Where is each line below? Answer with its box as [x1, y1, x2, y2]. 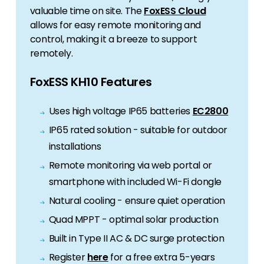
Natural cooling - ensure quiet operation [48, 194, 225, 208]
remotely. [29, 47, 75, 61]
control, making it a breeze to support [29, 32, 197, 47]
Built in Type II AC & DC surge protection [48, 232, 225, 246]
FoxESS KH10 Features [29, 74, 152, 91]
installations [48, 140, 101, 154]
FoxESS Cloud [144, 4, 206, 18]
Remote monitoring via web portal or [48, 159, 212, 173]
